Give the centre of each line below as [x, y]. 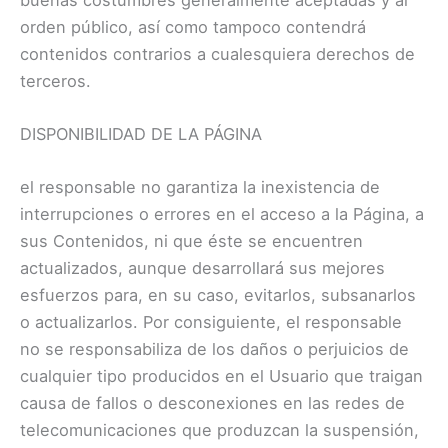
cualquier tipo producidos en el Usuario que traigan [221, 376]
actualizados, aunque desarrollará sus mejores [202, 268]
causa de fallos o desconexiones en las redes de [212, 403]
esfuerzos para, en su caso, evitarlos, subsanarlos [218, 295]
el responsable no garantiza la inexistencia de [200, 187]
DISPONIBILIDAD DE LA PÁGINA [141, 133]
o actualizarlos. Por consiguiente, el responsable [211, 322]
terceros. [55, 80]
